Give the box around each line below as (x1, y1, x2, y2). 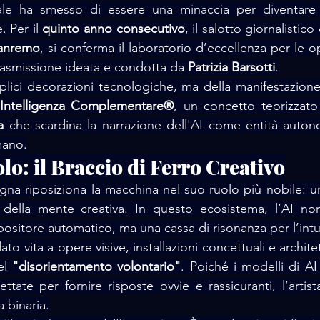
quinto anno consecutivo (42, 21, 185, 36)
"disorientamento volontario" (12, 259, 181, 274)
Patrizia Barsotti (188, 59, 275, 75)
